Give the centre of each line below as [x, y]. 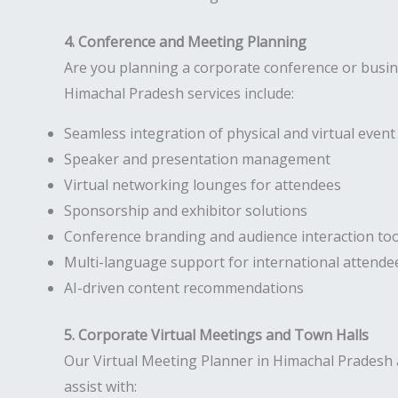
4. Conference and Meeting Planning [185, 42]
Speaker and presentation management [197, 159]
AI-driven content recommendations [184, 288]
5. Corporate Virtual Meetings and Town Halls [216, 335]
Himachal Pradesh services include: [179, 93]
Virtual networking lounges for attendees [203, 185]
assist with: [100, 386]
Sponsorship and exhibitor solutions [186, 211]
